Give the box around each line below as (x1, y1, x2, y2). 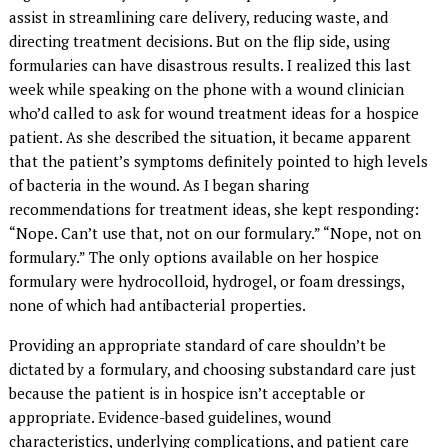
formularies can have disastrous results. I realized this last (9, 54, 412, 75)
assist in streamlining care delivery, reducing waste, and (9, 6, 389, 27)
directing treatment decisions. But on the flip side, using (9, 30, 391, 51)
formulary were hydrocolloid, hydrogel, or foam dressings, (9, 270, 405, 291)
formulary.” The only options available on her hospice (9, 246, 380, 267)
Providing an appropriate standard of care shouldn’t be (9, 334, 387, 355)
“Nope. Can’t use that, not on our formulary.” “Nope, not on (9, 222, 422, 243)
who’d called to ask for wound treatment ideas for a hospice (9, 102, 420, 123)
